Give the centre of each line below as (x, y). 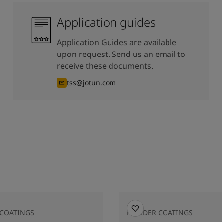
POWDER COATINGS (160, 212)
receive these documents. (105, 66)
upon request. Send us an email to (121, 54)
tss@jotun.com (91, 83)
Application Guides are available (116, 42)
